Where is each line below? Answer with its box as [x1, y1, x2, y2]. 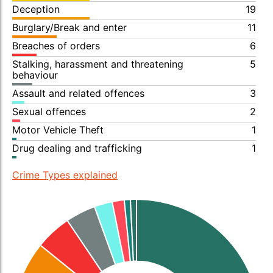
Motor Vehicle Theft [12, 124, 104, 136]
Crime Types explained [12, 169, 118, 181]
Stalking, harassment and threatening [12, 58, 183, 70]
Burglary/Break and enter [12, 21, 127, 34]
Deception [12, 3, 60, 15]
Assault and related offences [12, 87, 144, 99]
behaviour [12, 69, 58, 81]
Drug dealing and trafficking [12, 142, 142, 154]
